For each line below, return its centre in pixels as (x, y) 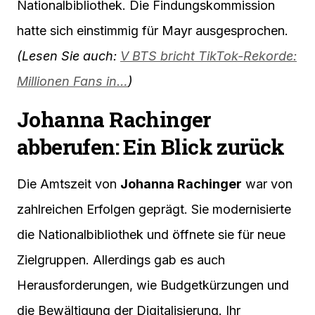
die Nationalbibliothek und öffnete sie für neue (151, 235)
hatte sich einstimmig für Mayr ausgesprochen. (153, 31)
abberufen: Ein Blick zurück (151, 147)
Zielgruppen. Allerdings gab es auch (121, 260)
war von (267, 184)
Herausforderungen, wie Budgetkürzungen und (153, 285)
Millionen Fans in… (72, 82)
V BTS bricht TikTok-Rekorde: (208, 56)
